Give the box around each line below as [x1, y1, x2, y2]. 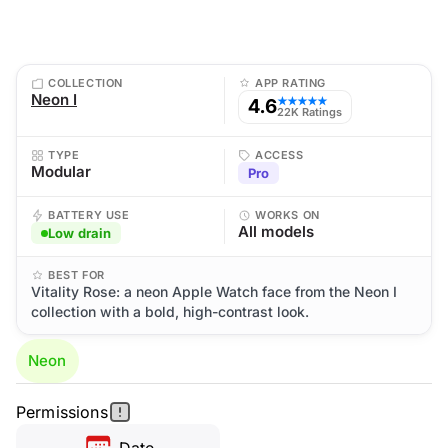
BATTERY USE [48, 208, 130, 222]
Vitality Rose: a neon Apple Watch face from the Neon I [31, 283, 397, 300]
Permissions [16, 402, 108, 422]
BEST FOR [48, 268, 105, 282]
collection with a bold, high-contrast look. [31, 303, 309, 320]
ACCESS [255, 148, 304, 162]
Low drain [48, 225, 112, 241]
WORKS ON [255, 208, 320, 222]
